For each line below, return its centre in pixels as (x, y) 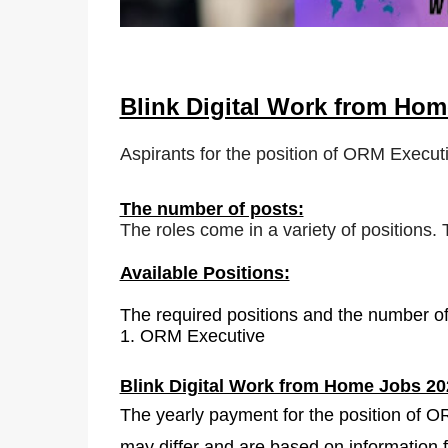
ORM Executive (202, 335)
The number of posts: (211, 208)
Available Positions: (204, 272)
